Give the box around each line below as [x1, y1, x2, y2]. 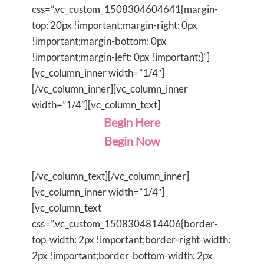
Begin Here [104, 114, 160, 129]
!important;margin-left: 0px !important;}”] [32, 50, 210, 63]
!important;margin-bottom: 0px [32, 34, 167, 47]
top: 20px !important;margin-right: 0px [32, 18, 197, 31]
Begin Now [104, 133, 160, 148]
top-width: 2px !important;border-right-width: [32, 233, 230, 246]
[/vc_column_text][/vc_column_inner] [32, 169, 189, 182]
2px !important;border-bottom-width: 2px [32, 249, 213, 262]
